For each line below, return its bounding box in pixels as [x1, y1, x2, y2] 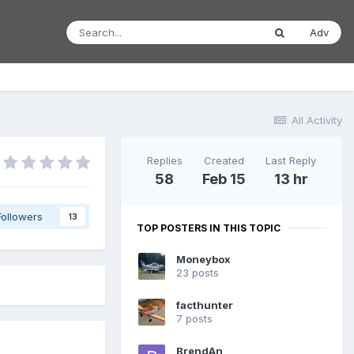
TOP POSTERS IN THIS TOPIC [137, 221, 281, 234]
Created [203, 153, 244, 167]
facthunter [176, 299, 233, 312]
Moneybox [176, 253, 231, 266]
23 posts [176, 266, 219, 280]
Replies [146, 153, 183, 167]
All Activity [292, 114, 342, 126]
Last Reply [265, 153, 317, 167]
